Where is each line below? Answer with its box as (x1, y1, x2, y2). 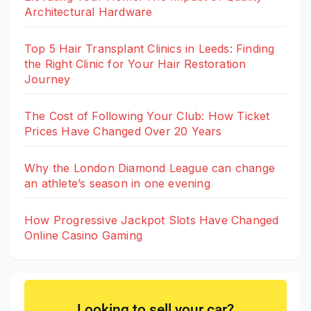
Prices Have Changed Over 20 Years (24, 124, 222, 138)
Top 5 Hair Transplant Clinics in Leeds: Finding (24, 41, 275, 56)
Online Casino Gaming (24, 228, 142, 242)
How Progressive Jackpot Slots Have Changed (24, 212, 279, 227)
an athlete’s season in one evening (24, 176, 210, 190)
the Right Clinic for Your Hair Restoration (24, 56, 246, 71)
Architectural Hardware (24, 4, 153, 19)
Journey (24, 72, 71, 86)
